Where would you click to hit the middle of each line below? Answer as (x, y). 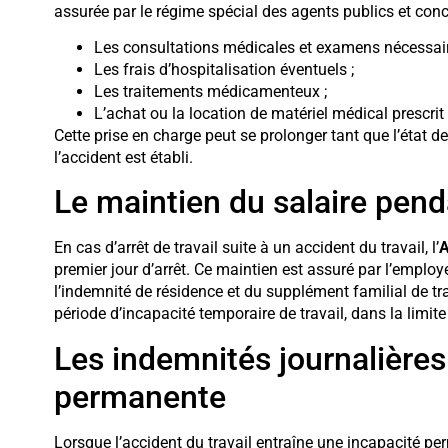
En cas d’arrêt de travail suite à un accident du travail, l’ (246, 248)
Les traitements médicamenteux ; (210, 92)
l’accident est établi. (123, 158)
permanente (139, 396)
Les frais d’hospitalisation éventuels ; (223, 70)
